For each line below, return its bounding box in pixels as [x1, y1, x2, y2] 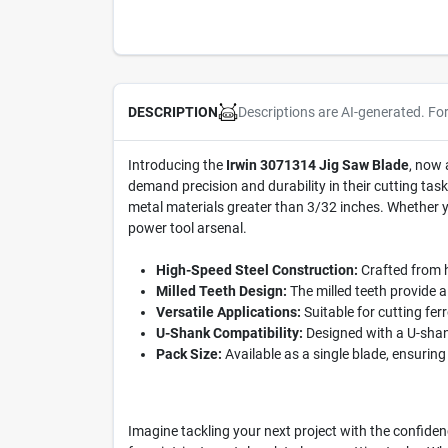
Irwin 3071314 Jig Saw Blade [225, 157, 409, 173]
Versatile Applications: [155, 304, 301, 320]
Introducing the [127, 157, 226, 173]
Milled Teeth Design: [155, 283, 287, 299]
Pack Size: [155, 346, 222, 362]
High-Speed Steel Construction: [155, 262, 358, 278]
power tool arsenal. [127, 220, 247, 236]
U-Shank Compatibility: [155, 325, 303, 341]
